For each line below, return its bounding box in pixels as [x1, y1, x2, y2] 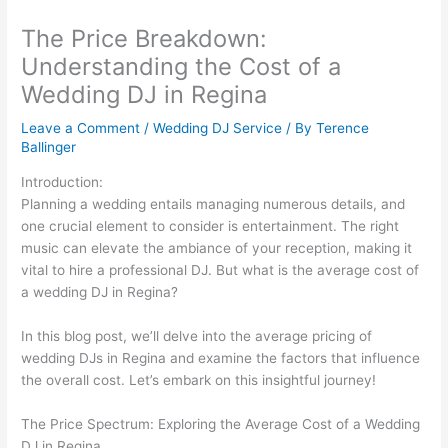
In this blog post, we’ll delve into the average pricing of [21, 327, 373, 344]
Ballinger [21, 139, 77, 156]
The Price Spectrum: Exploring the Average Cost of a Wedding [21, 415, 421, 432]
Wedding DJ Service [153, 120, 283, 137]
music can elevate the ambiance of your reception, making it [21, 239, 413, 256]
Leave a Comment [21, 120, 141, 137]
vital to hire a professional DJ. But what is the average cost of [21, 261, 420, 278]
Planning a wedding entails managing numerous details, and [21, 195, 406, 212]
